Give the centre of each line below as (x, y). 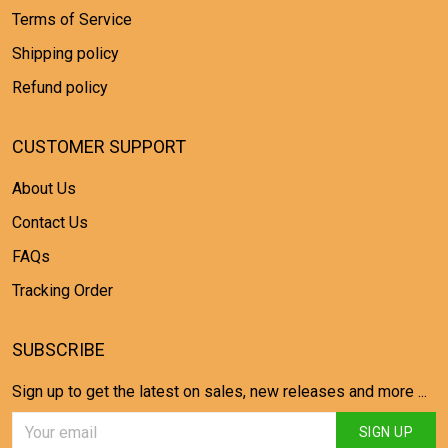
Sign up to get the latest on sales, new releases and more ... (219, 391)
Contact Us (50, 222)
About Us (44, 188)
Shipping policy (65, 53)
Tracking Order (62, 290)
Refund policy (60, 87)
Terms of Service (72, 19)
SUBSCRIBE (58, 349)
